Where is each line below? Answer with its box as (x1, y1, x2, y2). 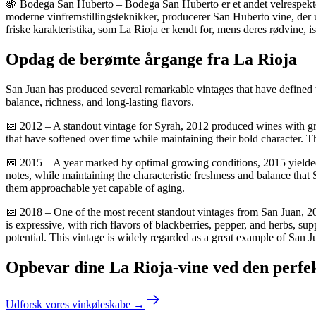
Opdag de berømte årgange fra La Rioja (6, 49, 297, 68)
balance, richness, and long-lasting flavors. (6, 95, 194, 108)
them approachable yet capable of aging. (6, 181, 185, 194)
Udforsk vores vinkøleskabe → (6, 298, 145, 310)
